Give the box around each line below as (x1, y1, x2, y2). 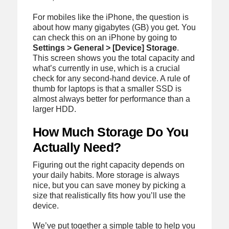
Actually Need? (32, 140, 121, 154)
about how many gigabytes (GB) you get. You (32, 22, 196, 32)
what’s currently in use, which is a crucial (32, 63, 180, 73)
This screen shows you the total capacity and (32, 53, 195, 62)
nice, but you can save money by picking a (32, 181, 186, 190)
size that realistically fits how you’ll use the (32, 191, 186, 200)
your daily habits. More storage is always (32, 171, 179, 179)
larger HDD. (32, 104, 76, 113)
